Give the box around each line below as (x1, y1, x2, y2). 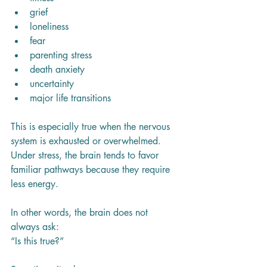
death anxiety (30, 63, 85, 76)
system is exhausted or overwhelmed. (11, 134, 164, 147)
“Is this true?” (11, 234, 64, 247)
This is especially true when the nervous (11, 120, 173, 133)
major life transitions (30, 91, 111, 104)
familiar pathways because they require (11, 163, 173, 176)
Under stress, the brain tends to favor (11, 148, 162, 162)
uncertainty (30, 77, 74, 90)
